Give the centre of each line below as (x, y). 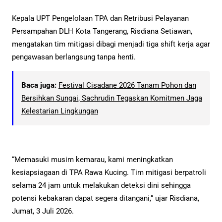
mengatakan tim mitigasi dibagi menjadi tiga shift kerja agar (111, 44)
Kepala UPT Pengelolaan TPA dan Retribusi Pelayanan (100, 18)
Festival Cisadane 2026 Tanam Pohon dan (127, 85)
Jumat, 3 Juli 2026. (43, 211)
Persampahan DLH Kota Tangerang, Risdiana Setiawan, (102, 31)
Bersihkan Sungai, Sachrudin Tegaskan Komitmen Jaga (112, 98)
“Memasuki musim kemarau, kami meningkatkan (92, 160)
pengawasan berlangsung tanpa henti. (74, 57)
